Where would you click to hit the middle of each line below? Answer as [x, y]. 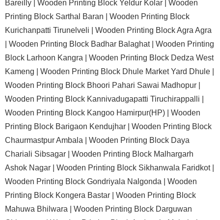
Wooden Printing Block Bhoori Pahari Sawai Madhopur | [103, 85]
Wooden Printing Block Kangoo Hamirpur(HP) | [88, 113]
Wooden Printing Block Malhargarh [133, 154]
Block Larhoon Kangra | [47, 58]
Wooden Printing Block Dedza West [151, 58]
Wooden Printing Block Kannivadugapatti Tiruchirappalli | [104, 99]
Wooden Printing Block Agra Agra [153, 30]
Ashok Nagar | [31, 168]
